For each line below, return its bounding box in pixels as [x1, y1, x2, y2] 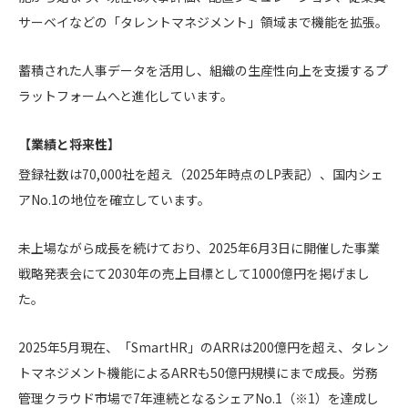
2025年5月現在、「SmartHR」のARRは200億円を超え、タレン [18, 338, 389, 357]
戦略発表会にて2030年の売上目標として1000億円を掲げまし [18, 264, 370, 283]
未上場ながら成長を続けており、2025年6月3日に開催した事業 [18, 239, 380, 258]
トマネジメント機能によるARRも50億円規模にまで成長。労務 [18, 363, 378, 382]
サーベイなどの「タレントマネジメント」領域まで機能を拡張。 [18, 13, 388, 32]
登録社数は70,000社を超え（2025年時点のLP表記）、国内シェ [18, 165, 383, 184]
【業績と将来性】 [18, 135, 120, 154]
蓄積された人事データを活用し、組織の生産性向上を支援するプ [18, 61, 388, 80]
